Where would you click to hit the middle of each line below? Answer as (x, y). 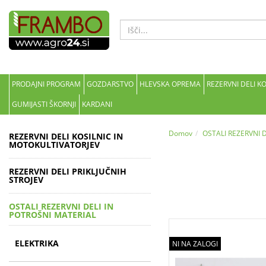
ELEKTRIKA (37, 243)
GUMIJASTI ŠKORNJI (44, 104)
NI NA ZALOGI (195, 244)
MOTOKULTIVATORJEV (54, 145)
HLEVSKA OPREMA (170, 84)
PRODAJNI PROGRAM (46, 84)
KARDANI (97, 104)
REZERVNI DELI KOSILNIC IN (66, 136)
